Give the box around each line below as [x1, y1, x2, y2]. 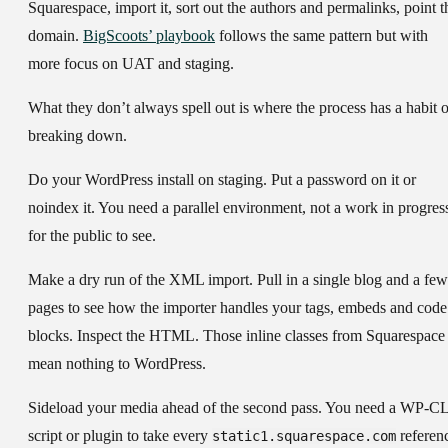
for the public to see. [28, 227, 156, 245]
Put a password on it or [267, 171, 416, 189]
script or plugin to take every [28, 427, 212, 445]
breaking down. [28, 127, 127, 145]
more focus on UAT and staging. [28, 55, 234, 73]
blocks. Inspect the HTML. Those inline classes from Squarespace [28, 327, 445, 345]
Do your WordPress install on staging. [28, 171, 267, 189]
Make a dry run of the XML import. [28, 271, 253, 289]
